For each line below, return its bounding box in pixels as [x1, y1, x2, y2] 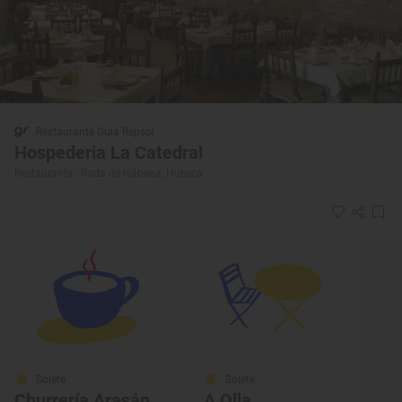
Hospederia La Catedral [14, 141, 203, 163]
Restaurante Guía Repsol [36, 125, 154, 138]
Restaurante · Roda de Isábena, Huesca [14, 166, 203, 179]
